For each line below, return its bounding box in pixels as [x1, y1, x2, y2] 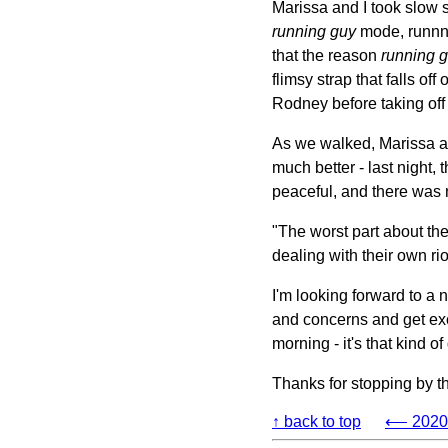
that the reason [272, 46, 381, 64]
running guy [272, 22, 356, 40]
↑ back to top [272, 412, 361, 430]
